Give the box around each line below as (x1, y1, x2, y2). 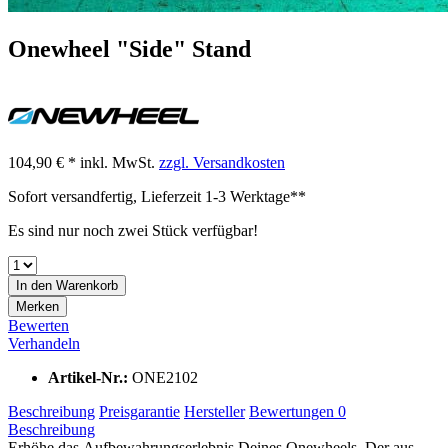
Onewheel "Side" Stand (8, 35, 251, 62)
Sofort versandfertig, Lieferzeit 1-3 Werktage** (8, 187, 306, 205)
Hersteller (184, 402, 245, 420)
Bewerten (8, 316, 69, 334)
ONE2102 (132, 368, 198, 386)
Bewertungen (249, 402, 338, 420)
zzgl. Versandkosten (159, 153, 285, 171)
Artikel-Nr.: (48, 368, 132, 386)
